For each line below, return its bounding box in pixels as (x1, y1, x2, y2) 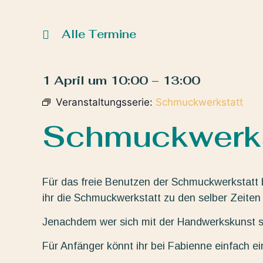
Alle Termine (62, 26, 136, 42)
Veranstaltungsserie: (56, 96, 156, 108)
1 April (42, 72, 85, 88)
